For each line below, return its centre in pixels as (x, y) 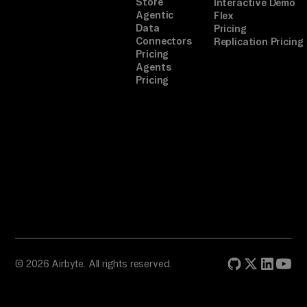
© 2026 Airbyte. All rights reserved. (94, 263)
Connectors (164, 41)
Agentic (155, 15)
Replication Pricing (258, 42)
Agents (153, 67)
